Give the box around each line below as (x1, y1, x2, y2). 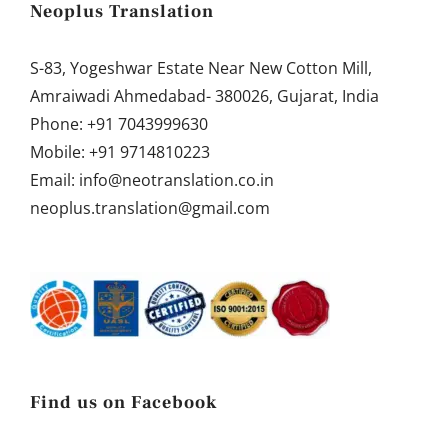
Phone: (30, 113, 87, 136)
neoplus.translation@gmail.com (30, 197, 270, 220)
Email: (30, 169, 79, 192)
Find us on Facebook (30, 391, 217, 415)
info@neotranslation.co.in (79, 169, 274, 192)
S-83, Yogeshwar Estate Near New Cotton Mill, (30, 57, 372, 80)
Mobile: (30, 141, 89, 164)
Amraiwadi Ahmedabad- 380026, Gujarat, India (30, 85, 379, 108)
